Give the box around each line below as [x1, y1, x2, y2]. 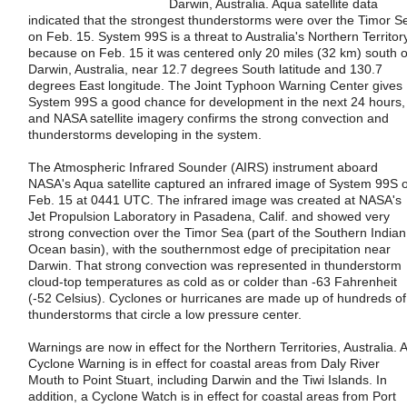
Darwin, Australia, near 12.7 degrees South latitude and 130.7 [28, 62, 382, 76]
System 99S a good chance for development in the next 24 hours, [28, 94, 405, 109]
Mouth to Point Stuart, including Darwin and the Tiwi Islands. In [28, 372, 387, 387]
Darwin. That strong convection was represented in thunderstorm [28, 257, 402, 273]
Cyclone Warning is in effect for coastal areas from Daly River [28, 355, 380, 371]
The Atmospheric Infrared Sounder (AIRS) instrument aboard [28, 159, 378, 174]
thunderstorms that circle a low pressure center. [28, 306, 302, 322]
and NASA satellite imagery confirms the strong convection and [28, 111, 389, 125]
